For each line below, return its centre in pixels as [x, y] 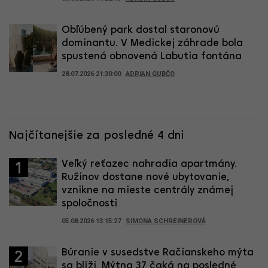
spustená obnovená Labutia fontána [152, 57]
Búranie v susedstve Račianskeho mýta [158, 253]
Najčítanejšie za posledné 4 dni [97, 136]
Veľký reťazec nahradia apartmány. [149, 165]
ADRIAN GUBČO [150, 74]
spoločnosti [89, 204]
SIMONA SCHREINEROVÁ [166, 221]
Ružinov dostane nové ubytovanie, [145, 178]
